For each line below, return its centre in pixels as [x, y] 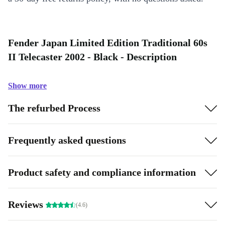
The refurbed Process [54, 108]
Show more [27, 86]
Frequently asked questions [67, 140]
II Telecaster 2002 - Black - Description [92, 57]
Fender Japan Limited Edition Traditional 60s [108, 43]
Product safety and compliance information [102, 172]
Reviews [27, 204]
